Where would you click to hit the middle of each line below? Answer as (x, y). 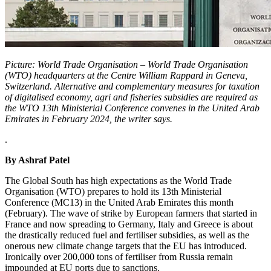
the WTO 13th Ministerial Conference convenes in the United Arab (132, 108)
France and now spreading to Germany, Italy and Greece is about (129, 224)
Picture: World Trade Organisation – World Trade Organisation (126, 65)
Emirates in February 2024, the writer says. (89, 119)
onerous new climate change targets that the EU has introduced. (126, 246)
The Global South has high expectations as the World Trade (118, 181)
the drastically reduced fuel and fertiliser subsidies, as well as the (127, 235)
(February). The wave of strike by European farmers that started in (131, 214)
